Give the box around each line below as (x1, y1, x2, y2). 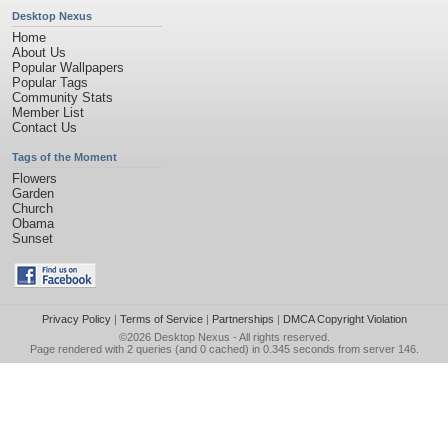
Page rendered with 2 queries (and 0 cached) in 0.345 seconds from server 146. (29, 343, 419, 355)
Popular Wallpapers (12, 60, 124, 75)
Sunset (12, 231, 53, 246)
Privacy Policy (41, 313, 111, 325)
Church (12, 201, 53, 216)
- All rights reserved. (229, 331, 330, 343)
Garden (12, 186, 54, 201)
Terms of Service (119, 313, 203, 325)
